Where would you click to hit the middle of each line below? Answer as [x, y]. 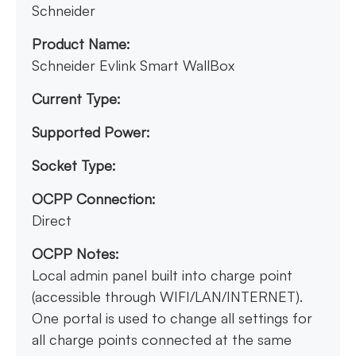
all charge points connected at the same [162, 340]
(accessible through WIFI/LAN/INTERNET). [167, 297]
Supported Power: [91, 132]
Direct [52, 221]
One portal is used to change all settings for [172, 318]
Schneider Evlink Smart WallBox [133, 66]
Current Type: [76, 99]
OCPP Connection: [94, 199]
